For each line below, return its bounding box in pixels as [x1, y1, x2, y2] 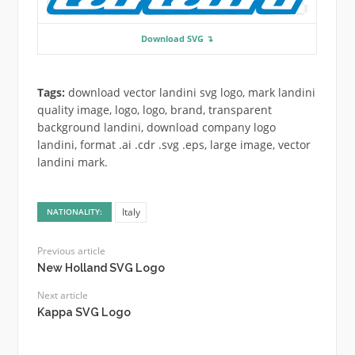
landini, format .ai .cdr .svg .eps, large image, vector [36, 137, 311, 153]
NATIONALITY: [47, 205, 103, 217]
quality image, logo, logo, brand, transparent [36, 102, 272, 118]
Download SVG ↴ [140, 32, 213, 45]
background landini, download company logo [36, 120, 276, 136]
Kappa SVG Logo [36, 305, 131, 319]
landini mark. [36, 155, 108, 170]
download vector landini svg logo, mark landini [64, 85, 315, 101]
